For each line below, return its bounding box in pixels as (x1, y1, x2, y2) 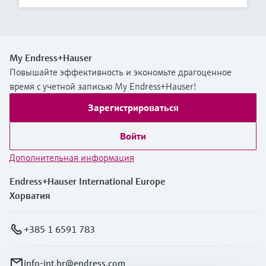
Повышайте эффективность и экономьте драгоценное (9, 66, 232, 78)
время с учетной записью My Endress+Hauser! (9, 80, 197, 93)
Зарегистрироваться (87, 102, 179, 114)
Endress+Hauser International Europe (9, 175, 165, 188)
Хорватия (9, 189, 50, 202)
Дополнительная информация (9, 151, 134, 164)
